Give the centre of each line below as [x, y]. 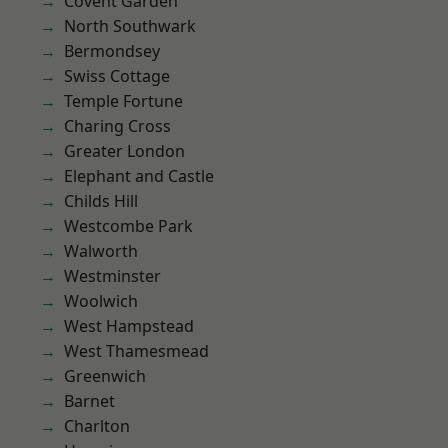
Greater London [124, 151]
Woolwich [101, 301]
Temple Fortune [123, 101]
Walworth [101, 251]
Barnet [89, 401]
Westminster [112, 276]
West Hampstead [129, 326]
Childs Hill [101, 201]
